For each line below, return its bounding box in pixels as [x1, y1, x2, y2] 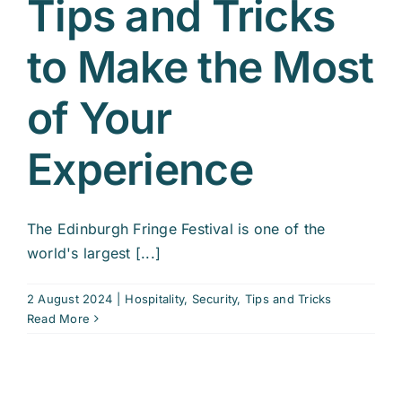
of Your [27, 92, 171, 145]
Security [191, 292, 238, 307]
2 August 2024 [27, 292, 113, 307]
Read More [27, 311, 91, 327]
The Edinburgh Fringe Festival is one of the [27, 220, 326, 239]
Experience [27, 143, 253, 197]
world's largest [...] [27, 244, 162, 263]
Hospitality [125, 292, 185, 307]
